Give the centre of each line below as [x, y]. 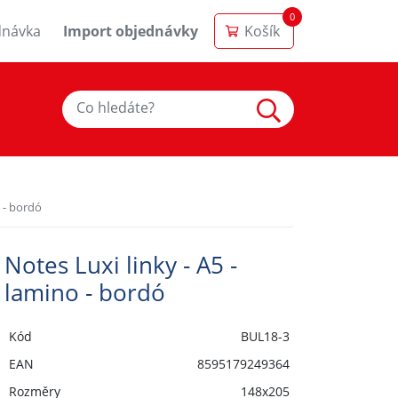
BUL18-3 [265, 336]
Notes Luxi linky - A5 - [120, 265]
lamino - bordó [84, 292]
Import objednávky [130, 31]
